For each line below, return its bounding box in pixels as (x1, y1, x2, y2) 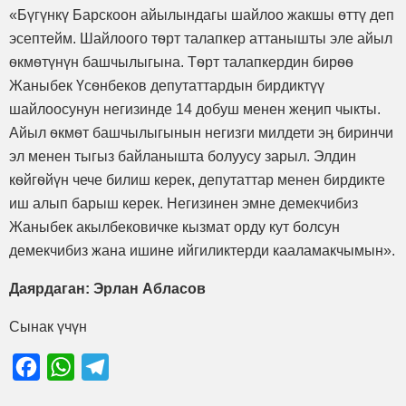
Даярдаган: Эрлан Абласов (9, 280, 206, 296)
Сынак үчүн (9, 318, 87, 334)
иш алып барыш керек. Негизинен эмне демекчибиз (9, 195, 358, 211)
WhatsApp (74, 358, 141, 374)
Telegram (109, 358, 169, 374)
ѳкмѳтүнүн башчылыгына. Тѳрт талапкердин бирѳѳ (9, 53, 353, 70)
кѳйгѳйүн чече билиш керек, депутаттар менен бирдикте (9, 171, 385, 188)
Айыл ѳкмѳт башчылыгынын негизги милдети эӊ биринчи (9, 124, 393, 140)
